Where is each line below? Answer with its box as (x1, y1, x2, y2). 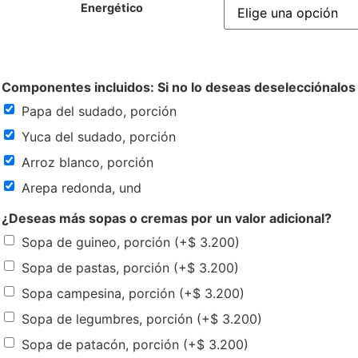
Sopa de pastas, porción (22, 259, 173, 276)
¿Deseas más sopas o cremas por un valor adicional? (2, 210, 332, 227)
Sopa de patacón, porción (22, 336, 183, 352)
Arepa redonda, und (22, 179, 141, 196)
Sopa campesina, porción (22, 284, 179, 301)
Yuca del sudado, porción (22, 128, 176, 145)
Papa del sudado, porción (22, 102, 177, 119)
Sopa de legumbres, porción (22, 310, 197, 327)
